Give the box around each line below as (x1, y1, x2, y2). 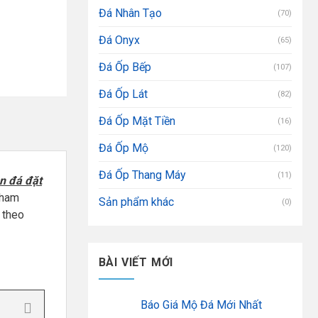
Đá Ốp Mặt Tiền (98, 114, 175, 128)
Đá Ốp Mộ (98, 141, 148, 155)
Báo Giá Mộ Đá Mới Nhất (140, 298, 262, 312)
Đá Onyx (98, 33, 140, 47)
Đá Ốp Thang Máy (98, 168, 186, 182)
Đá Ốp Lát (98, 87, 148, 101)
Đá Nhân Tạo (98, 6, 162, 20)
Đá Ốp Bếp (98, 60, 151, 74)
